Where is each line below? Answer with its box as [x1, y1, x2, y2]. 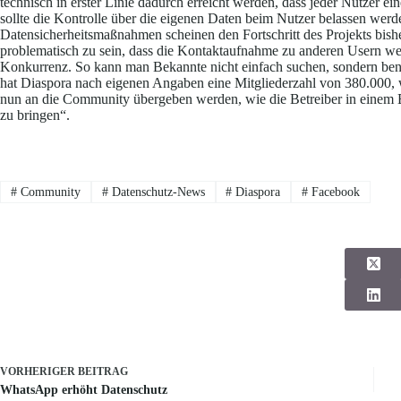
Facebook [308, 184, 361, 199]
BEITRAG [78, 364, 128, 378]
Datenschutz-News [107, 184, 205, 199]
